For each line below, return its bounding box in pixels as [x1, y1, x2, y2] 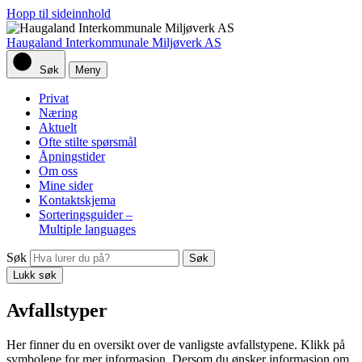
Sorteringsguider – [39, 208, 133, 221]
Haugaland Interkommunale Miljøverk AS [6, 36, 221, 49]
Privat [39, 91, 69, 105]
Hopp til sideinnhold [6, 6, 111, 20]
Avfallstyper [6, 299, 107, 321]
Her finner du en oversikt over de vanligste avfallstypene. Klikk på [6, 337, 345, 351]
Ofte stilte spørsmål [39, 135, 137, 149]
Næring [39, 106, 78, 120]
